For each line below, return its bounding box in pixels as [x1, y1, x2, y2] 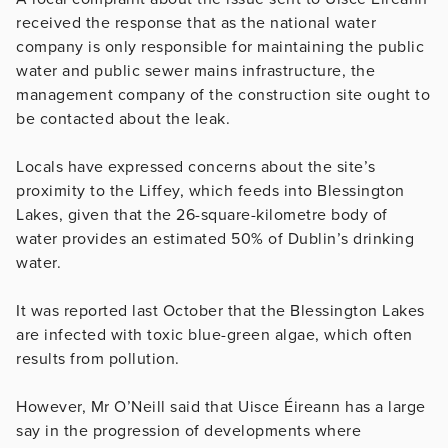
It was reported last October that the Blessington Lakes [16, 300, 425, 321]
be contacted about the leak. [16, 108, 230, 129]
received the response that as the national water [16, 12, 376, 33]
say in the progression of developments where [16, 420, 361, 441]
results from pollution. [16, 348, 180, 369]
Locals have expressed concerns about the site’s [16, 156, 376, 177]
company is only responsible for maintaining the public [16, 36, 424, 57]
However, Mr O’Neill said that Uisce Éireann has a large [16, 396, 426, 417]
